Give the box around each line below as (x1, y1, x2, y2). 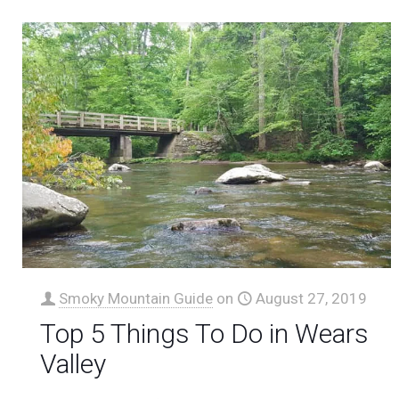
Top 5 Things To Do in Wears (40, 318, 370, 350)
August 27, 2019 (256, 289, 368, 308)
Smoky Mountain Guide (59, 289, 214, 308)
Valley (40, 348, 107, 380)
